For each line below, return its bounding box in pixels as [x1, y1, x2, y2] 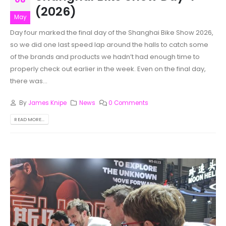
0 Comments [108, 98, 149, 107]
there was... [10, 76, 47, 86]
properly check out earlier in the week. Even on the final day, [10, 64, 206, 74]
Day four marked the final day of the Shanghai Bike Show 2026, [10, 28, 213, 38]
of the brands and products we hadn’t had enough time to [10, 52, 200, 62]
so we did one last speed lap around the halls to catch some [10, 40, 208, 50]
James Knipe [28, 98, 67, 107]
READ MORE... [14, 116, 45, 123]
